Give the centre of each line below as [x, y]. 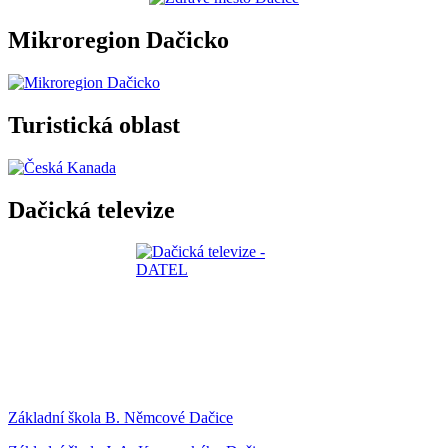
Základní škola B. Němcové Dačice [120, 418]
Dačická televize [91, 209]
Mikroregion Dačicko [118, 39]
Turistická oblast [94, 124]
